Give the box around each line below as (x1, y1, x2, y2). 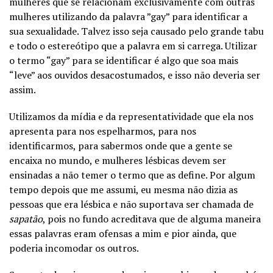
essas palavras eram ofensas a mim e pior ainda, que (9, 226, 236, 240)
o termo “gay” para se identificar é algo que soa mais (9, 53, 238, 67)
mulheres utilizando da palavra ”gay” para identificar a (9, 9, 247, 23)
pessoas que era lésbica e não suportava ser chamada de (9, 197, 253, 211)
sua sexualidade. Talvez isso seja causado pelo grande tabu (9, 24, 264, 38)
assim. (9, 82, 36, 96)
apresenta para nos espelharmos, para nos (9, 124, 196, 138)
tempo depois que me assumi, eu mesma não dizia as (9, 182, 238, 196)
